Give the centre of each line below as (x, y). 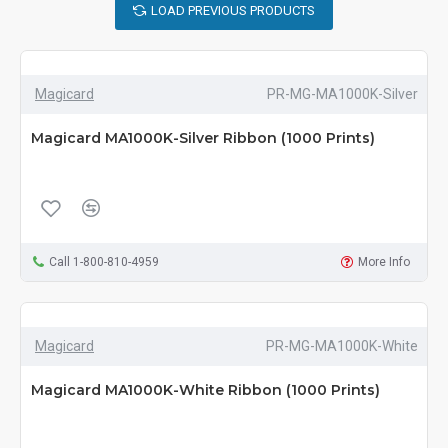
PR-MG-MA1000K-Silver (342, 94)
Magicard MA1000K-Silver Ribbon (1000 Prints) (203, 138)
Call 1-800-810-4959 (103, 262)
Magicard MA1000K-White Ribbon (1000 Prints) (205, 390)
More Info (384, 262)
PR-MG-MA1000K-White (341, 346)
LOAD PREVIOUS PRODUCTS (233, 11)
